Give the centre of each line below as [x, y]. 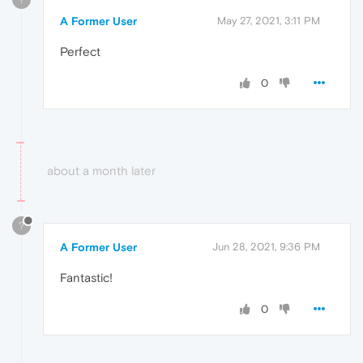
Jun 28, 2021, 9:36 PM [266, 247]
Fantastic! [86, 278]
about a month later [101, 170]
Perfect [80, 51]
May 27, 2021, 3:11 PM [269, 20]
